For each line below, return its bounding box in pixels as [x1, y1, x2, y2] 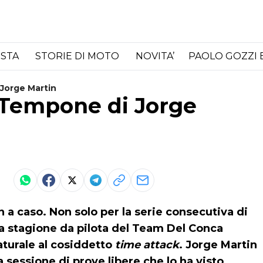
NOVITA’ [136, 50, 174, 62]
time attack [115, 238, 179, 251]
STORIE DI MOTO [35, 50, 122, 62]
